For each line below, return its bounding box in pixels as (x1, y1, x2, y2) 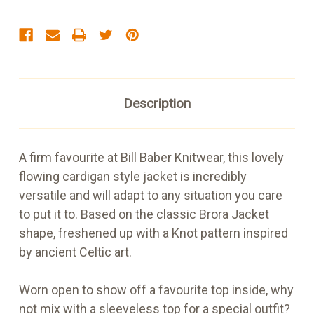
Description (123, 95, 191, 112)
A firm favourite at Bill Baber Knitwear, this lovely (19, 150, 284, 165)
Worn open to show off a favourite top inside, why (19, 282, 294, 298)
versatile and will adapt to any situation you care (19, 188, 282, 203)
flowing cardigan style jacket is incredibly (19, 169, 247, 184)
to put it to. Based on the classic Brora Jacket (19, 207, 269, 222)
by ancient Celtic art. (19, 245, 132, 260)
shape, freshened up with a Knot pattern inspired (19, 226, 288, 241)
